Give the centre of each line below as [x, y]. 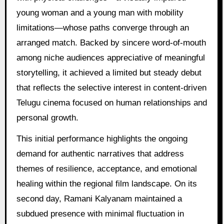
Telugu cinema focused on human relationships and [111, 102]
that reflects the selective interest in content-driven [111, 87]
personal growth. [47, 117]
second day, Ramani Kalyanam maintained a [99, 199]
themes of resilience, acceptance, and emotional [106, 169]
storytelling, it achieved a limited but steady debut [109, 72]
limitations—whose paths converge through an [102, 27]
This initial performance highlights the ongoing [102, 139]
